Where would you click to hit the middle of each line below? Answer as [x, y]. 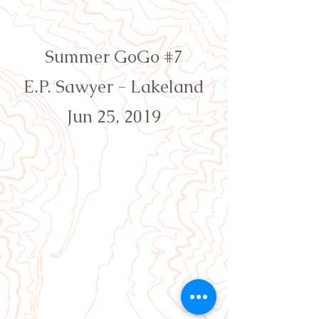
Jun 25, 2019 [114, 116]
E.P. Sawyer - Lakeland [114, 87]
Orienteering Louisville [70, 18]
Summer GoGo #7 [114, 57]
